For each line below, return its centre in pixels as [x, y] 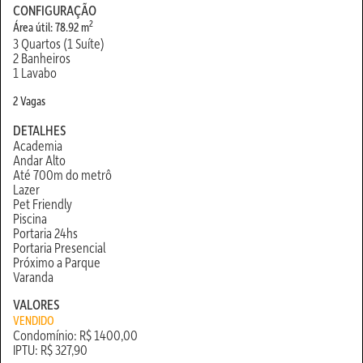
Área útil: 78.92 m [51, 27]
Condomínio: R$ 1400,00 [75, 335]
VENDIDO [34, 320]
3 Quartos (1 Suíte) [59, 43]
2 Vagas [29, 100]
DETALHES [40, 130]
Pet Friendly [43, 203]
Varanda [33, 276]
